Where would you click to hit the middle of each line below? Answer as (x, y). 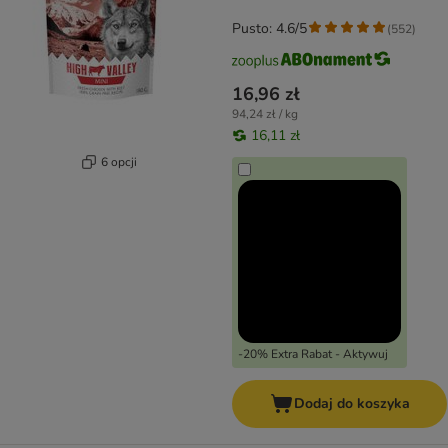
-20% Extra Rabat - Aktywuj (313, 354)
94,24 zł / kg (265, 114)
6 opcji (118, 161)
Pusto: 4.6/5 (269, 29)
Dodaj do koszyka (351, 404)
